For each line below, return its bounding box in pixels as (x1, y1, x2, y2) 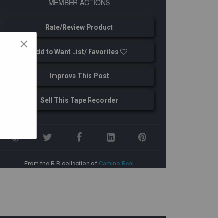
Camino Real (99, 159, 134, 167)
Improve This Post (49, 72, 109, 80)
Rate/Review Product (45, 23, 113, 31)
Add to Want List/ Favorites (31, 48, 120, 55)
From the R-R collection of (24, 159, 99, 167)
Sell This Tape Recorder (40, 96, 118, 104)
